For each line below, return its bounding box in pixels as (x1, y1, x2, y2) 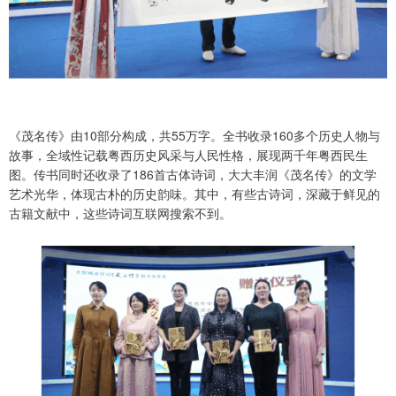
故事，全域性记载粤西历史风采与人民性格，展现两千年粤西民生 (9, 145, 368, 164)
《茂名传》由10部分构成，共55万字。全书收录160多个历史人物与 (9, 126, 380, 144)
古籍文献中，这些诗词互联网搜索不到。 (9, 203, 232, 222)
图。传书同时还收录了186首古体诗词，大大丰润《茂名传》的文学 (9, 164, 377, 183)
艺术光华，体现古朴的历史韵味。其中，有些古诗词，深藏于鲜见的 (9, 184, 380, 202)
